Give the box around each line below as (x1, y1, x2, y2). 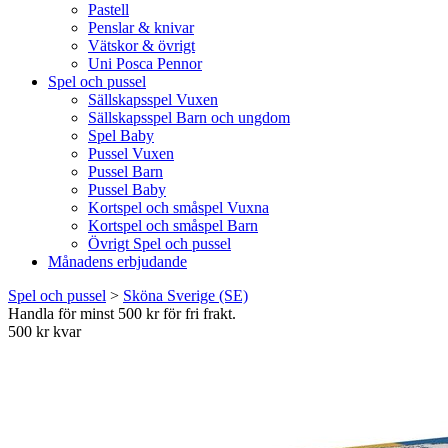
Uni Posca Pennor (88, 55, 202, 72)
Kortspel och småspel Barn (88, 217, 258, 234)
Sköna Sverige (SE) (123, 287, 248, 304)
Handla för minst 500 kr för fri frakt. (8, 305, 236, 322)
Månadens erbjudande (48, 253, 187, 270)
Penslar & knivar (88, 19, 194, 36)
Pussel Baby (88, 181, 166, 198)
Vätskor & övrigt (88, 37, 195, 54)
